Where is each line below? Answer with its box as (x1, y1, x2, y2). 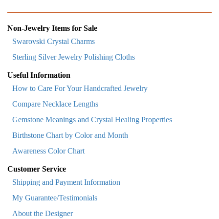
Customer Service (7, 165, 66, 174)
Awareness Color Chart (12, 147, 85, 155)
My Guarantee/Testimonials (12, 194, 97, 202)
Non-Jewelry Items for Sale (7, 24, 97, 33)
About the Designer (12, 209, 73, 218)
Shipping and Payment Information (12, 178, 120, 187)
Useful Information (7, 71, 70, 80)
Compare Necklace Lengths (12, 100, 98, 109)
